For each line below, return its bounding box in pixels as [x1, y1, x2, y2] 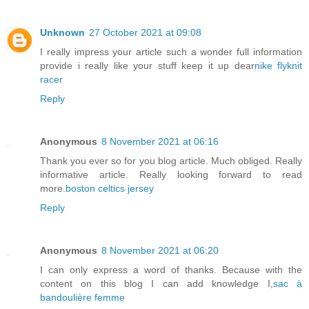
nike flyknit [254, 60, 302, 72]
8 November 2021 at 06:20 [101, 245, 219, 257]
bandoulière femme [40, 292, 125, 303]
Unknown [40, 27, 85, 39]
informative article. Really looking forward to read [40, 169, 302, 181]
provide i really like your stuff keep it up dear [40, 60, 255, 72]
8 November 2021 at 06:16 [101, 136, 219, 148]
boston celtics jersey [66, 183, 154, 195]
